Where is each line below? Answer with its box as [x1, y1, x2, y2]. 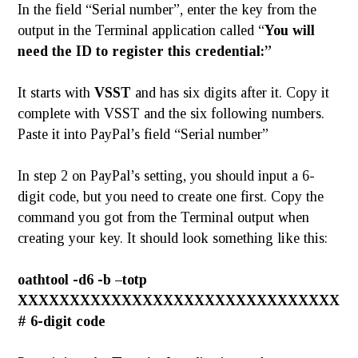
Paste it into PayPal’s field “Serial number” [18, 125, 269, 142]
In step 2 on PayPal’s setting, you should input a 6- [18, 167, 316, 184]
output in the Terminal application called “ [18, 22, 265, 38]
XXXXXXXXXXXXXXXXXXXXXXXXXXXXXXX [18, 292, 340, 308]
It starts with [18, 84, 95, 101]
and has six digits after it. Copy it [131, 84, 330, 101]
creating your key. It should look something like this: [18, 229, 328, 246]
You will [265, 22, 316, 38]
